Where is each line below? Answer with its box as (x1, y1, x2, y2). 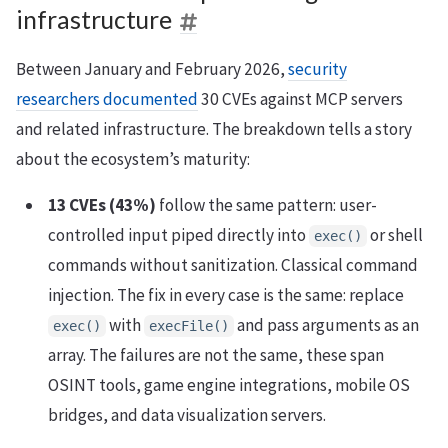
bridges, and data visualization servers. (48, 403, 326, 426)
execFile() (149, 317, 229, 334)
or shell (367, 223, 423, 246)
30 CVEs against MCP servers (198, 87, 403, 110)
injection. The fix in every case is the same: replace (48, 283, 404, 306)
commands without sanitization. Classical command (48, 253, 418, 276)
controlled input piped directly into (48, 223, 309, 246)
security (288, 57, 347, 80)
